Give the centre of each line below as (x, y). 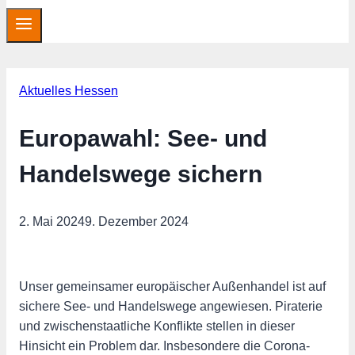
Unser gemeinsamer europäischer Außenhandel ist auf (172, 286)
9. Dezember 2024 (137, 221)
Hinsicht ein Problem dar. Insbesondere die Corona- (164, 345)
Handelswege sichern (141, 174)
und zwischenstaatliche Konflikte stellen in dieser (157, 326)
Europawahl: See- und (143, 139)
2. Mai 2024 (52, 221)
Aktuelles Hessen (69, 91)
